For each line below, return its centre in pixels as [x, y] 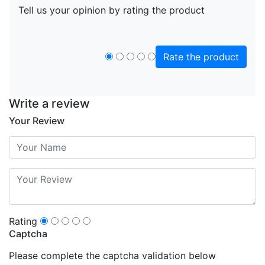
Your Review [37, 121]
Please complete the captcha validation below [112, 256]
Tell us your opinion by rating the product [112, 10]
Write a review [49, 104]
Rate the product [201, 57]
